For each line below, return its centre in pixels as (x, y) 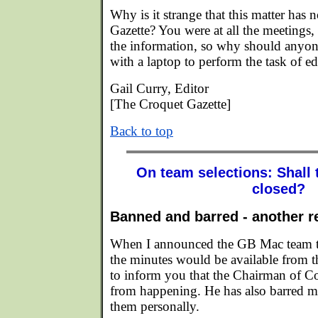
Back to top (142, 131)
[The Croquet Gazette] (170, 104)
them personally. (155, 306)
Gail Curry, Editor (159, 88)
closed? (278, 189)
